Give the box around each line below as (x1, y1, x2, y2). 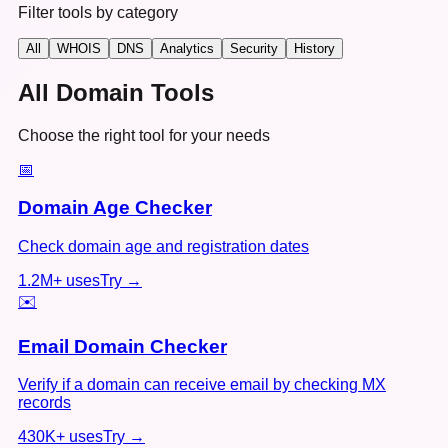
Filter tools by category (18, 3, 178, 21)
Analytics (160, 40, 214, 56)
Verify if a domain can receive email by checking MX (18, 376, 386, 394)
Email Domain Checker (18, 335, 227, 357)
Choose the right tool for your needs (18, 126, 270, 144)
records (18, 394, 71, 412)
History (294, 40, 335, 56)
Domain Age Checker (18, 197, 212, 219)
